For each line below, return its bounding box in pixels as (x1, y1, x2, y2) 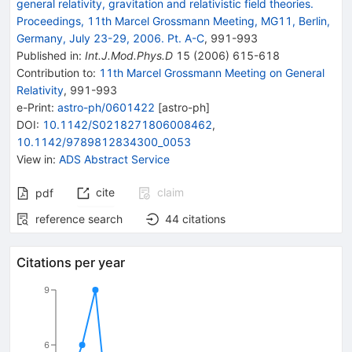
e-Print (16, 100, 51, 114)
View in (16, 152, 53, 166)
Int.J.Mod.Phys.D (85, 48, 173, 62)
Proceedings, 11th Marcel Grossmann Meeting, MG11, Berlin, (16, 13, 330, 27)
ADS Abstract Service (59, 152, 170, 166)
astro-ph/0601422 (57, 100, 155, 114)
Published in (16, 48, 79, 62)
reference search (35, 211, 123, 225)
